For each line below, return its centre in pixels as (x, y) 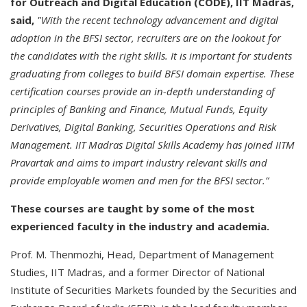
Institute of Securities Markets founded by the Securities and (153, 290)
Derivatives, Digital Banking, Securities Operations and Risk (143, 127)
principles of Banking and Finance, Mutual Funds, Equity (139, 109)
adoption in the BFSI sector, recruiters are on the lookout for (146, 38)
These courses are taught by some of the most (133, 208)
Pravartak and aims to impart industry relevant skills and (139, 162)
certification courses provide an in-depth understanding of (143, 91)
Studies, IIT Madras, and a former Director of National (137, 272)
